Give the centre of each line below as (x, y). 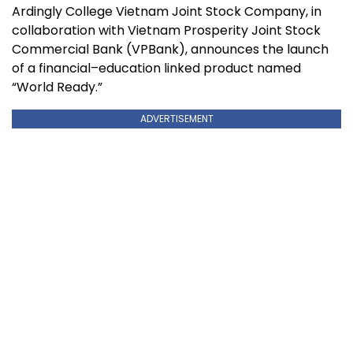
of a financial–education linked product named (156, 68)
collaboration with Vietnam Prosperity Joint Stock (166, 30)
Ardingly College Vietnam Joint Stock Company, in (167, 11)
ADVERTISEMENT (176, 118)
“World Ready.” (57, 87)
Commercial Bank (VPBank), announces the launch (170, 49)
